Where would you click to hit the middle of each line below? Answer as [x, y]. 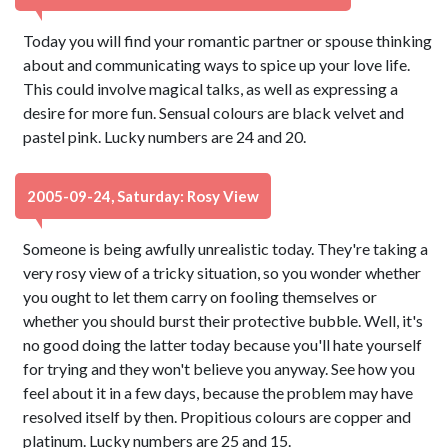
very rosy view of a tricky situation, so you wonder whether [222, 272]
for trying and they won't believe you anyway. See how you [219, 368]
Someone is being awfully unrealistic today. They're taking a [226, 248]
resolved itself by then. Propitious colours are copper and [217, 416]
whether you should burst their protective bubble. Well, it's [223, 320]
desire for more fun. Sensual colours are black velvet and [214, 112]
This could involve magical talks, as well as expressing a [211, 88]
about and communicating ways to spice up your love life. [217, 64]
